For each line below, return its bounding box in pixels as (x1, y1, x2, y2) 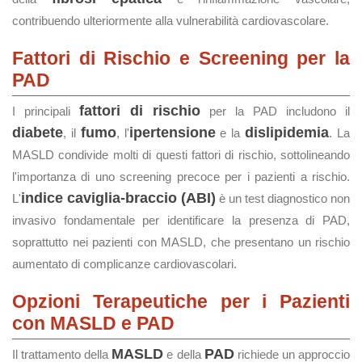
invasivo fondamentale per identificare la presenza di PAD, (12, 213, 350, 227)
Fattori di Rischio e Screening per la (12, 48, 350, 69)
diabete (12, 124, 63, 141)
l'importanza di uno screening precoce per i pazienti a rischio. (12, 170, 350, 183)
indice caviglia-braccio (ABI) (21, 190, 216, 206)
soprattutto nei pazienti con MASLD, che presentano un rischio (12, 235, 350, 249)
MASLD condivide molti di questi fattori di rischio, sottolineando (12, 148, 350, 162)
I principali (12, 104, 79, 118)
